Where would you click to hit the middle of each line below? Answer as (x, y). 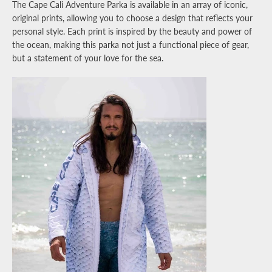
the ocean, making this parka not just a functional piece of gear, (131, 45)
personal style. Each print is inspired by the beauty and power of (132, 31)
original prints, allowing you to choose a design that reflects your (132, 18)
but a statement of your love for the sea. (88, 58)
